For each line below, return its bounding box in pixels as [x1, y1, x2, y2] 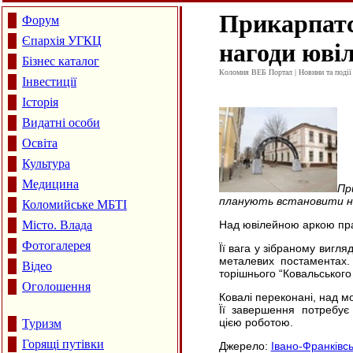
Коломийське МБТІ [22, 198, 127, 211]
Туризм [22, 317, 61, 330]
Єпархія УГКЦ [22, 34, 102, 47]
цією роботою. [218, 316, 293, 329]
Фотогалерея [22, 239, 91, 252]
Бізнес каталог [22, 54, 99, 68]
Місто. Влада [22, 218, 92, 232]
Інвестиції [22, 75, 76, 88]
